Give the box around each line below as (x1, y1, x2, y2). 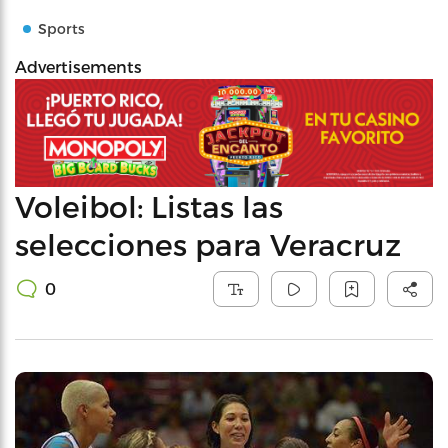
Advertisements (15, 57, 142, 76)
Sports (38, 20, 85, 37)
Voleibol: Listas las (15, 187, 283, 224)
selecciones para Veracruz (15, 225, 401, 262)
